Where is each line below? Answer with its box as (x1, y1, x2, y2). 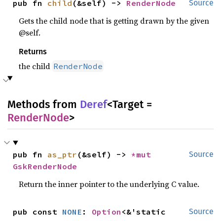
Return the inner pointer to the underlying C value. (19, 179, 200, 189)
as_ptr (47, 149, 77, 159)
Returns (19, 47, 47, 56)
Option (92, 207, 122, 217)
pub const (13, 207, 63, 217)
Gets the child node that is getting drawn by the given (19, 15, 210, 26)
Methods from (7, 98, 80, 111)
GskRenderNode (13, 161, 77, 171)
